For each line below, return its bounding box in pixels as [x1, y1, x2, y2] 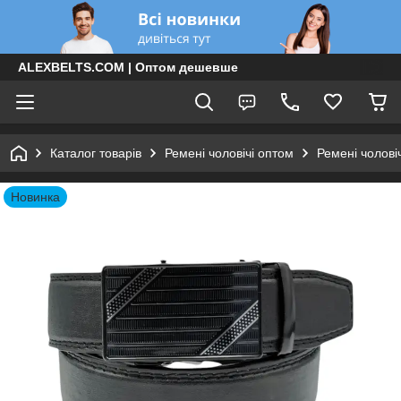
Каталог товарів [50, 146, 141, 160]
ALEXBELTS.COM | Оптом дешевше [18, 60, 238, 74]
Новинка [11, 190, 60, 204]
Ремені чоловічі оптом [165, 146, 294, 160]
